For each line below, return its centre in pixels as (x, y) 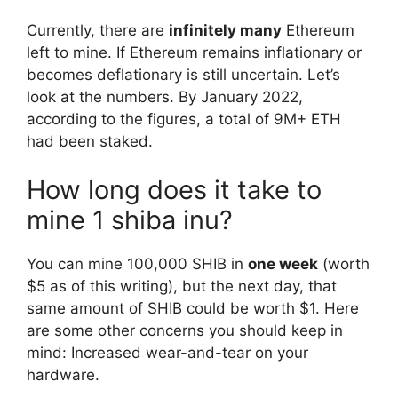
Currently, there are (98, 30)
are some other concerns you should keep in (185, 331)
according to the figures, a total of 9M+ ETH (184, 119)
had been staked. (90, 141)
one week (283, 264)
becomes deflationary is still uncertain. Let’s (183, 74)
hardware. (63, 375)
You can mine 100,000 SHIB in (137, 264)
